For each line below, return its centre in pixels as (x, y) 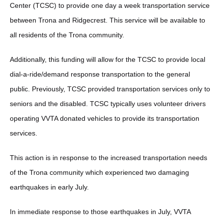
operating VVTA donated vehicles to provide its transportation (105, 118)
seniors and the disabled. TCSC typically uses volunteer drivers (108, 103)
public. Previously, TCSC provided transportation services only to (110, 89)
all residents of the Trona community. (67, 35)
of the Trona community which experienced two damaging (99, 172)
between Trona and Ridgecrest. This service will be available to (108, 20)
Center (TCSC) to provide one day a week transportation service (110, 5)
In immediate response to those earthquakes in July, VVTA (100, 211)
